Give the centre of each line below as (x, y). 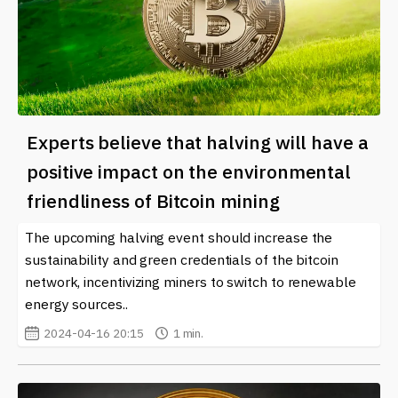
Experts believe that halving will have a (198, 142)
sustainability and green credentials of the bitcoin (182, 259)
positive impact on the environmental (189, 171)
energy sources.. (76, 303)
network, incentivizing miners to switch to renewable (191, 281)
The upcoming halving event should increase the (179, 237)
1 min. (188, 333)
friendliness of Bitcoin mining (153, 200)
